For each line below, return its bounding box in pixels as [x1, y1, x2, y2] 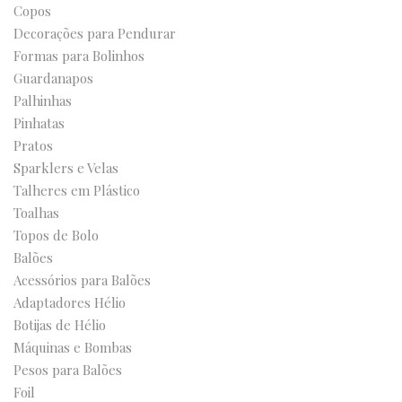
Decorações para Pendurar [13, 24, 176, 42]
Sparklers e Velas [13, 159, 118, 177]
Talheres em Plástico [13, 181, 140, 199]
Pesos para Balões [13, 361, 122, 379]
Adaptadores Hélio [13, 293, 126, 311]
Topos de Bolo [13, 226, 99, 244]
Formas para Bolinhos [13, 47, 144, 65]
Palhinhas [13, 92, 72, 109]
